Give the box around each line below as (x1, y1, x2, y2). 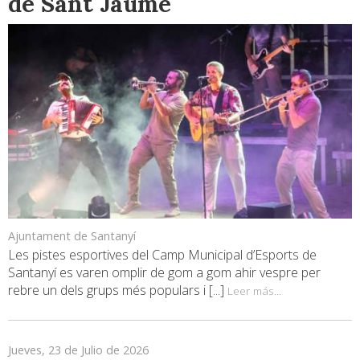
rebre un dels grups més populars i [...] (8, 280, 227, 299)
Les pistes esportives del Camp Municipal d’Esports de (8, 245, 317, 264)
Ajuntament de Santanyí (8, 227, 136, 243)
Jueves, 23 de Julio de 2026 (8, 342, 149, 358)
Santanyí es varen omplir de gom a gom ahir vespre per (8, 263, 321, 281)
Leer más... (227, 282, 281, 298)
